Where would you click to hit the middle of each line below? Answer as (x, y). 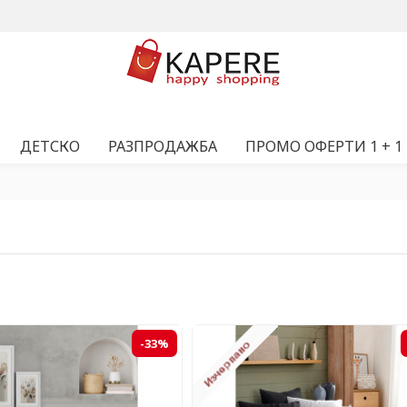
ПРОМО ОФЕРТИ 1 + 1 (324, 146)
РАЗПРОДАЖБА (163, 146)
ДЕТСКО (50, 146)
